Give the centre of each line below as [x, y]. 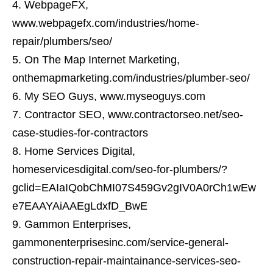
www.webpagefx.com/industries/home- [106, 23]
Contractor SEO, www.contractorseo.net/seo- [134, 115]
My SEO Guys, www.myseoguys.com [115, 97]
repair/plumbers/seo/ [62, 42]
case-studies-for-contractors [80, 133]
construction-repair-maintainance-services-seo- [126, 261]
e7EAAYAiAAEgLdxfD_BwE [80, 206]
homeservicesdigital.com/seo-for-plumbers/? [120, 170]
